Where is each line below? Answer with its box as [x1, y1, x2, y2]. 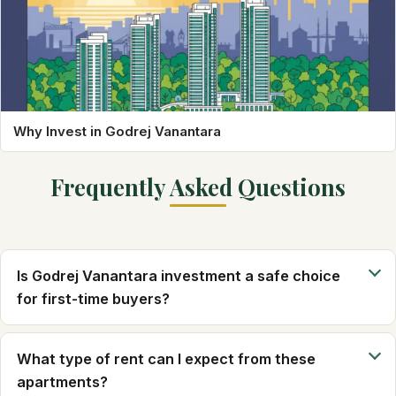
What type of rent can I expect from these [17, 350, 316, 369]
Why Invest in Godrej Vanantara [13, 123, 221, 141]
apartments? [17, 373, 108, 392]
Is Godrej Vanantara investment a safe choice [17, 267, 340, 286]
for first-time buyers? [17, 290, 170, 308]
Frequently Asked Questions [50, 171, 346, 202]
